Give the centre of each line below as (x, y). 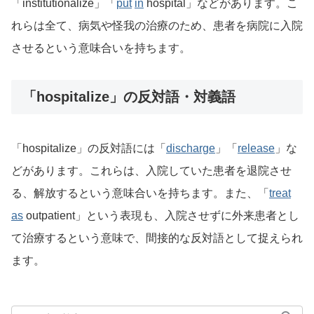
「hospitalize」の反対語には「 (89, 148)
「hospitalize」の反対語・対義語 (129, 97)
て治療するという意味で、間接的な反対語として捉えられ (157, 238)
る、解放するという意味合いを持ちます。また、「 (140, 193)
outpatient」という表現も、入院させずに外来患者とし (161, 215)
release (256, 148)
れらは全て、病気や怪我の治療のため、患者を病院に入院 (157, 26)
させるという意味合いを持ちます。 (101, 48)
